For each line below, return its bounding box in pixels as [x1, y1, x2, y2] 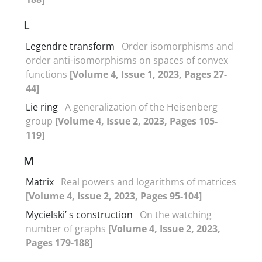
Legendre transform [26, 39, 115, 53]
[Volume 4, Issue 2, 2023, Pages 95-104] [26, 189, 202, 202]
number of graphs [26, 222, 108, 235]
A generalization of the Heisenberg [65, 100, 218, 113]
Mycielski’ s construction [26, 208, 133, 221]
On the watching [140, 208, 212, 221]
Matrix [26, 175, 54, 188]
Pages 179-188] [26, 236, 92, 249]
